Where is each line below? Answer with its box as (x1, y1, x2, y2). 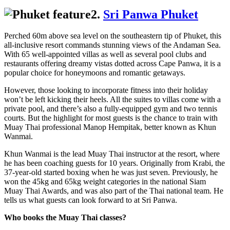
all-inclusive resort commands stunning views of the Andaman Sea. (4, 41, 221, 50)
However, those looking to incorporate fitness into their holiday (4, 86, 208, 95)
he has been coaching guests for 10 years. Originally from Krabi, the (4, 159, 225, 168)
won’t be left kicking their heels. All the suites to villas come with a (4, 95, 221, 104)
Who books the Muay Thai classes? (4, 213, 126, 222)
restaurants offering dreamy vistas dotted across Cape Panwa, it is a (4, 59, 221, 68)
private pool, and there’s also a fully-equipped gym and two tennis (4, 104, 217, 113)
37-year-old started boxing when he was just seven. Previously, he (4, 168, 218, 177)
